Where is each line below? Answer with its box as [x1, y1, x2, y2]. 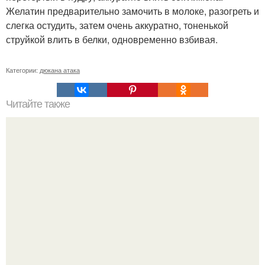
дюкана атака [40, 65, 80, 75]
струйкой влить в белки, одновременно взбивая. [6, 33, 218, 47]
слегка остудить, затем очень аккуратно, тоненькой [6, 18, 228, 33]
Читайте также [6, 98, 70, 111]
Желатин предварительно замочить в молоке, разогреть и [6, 4, 259, 18]
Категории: [6, 65, 40, 75]
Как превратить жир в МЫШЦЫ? [61, 206, 204, 220]
